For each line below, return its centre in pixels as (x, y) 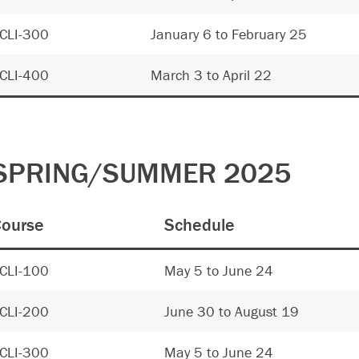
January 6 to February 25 (229, 34)
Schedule (200, 225)
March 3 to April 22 (211, 75)
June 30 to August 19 (232, 311)
